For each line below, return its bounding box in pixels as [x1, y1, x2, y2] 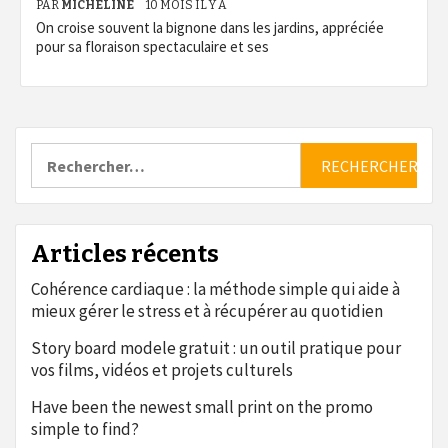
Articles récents [31, 240, 219, 268]
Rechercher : [30, 142, 120, 162]
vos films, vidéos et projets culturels [31, 359, 293, 381]
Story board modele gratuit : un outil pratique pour [31, 337, 401, 359]
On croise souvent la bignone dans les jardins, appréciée [36, 18, 384, 37]
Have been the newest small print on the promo [31, 396, 373, 418]
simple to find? [31, 418, 139, 440]
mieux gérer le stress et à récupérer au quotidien [31, 300, 383, 322]
